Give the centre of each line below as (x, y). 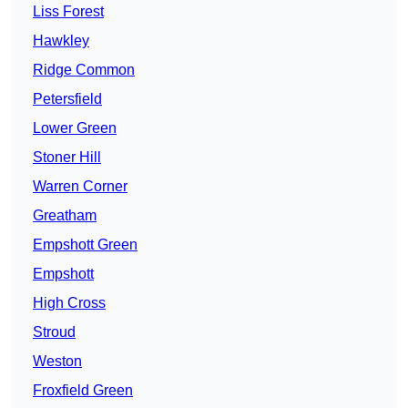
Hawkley (61, 41)
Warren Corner (80, 187)
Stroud (54, 332)
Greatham (65, 216)
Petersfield (67, 99)
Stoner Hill (67, 158)
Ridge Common (84, 70)
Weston (57, 362)
